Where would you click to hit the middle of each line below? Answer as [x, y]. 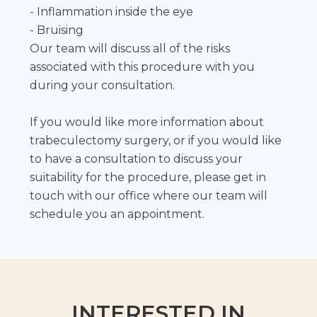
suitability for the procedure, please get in [148, 177]
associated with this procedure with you [143, 67]
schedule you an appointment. [117, 214]
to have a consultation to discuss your [137, 158]
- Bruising [57, 30]
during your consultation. [103, 85]
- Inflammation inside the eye [112, 11]
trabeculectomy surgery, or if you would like [156, 140]
